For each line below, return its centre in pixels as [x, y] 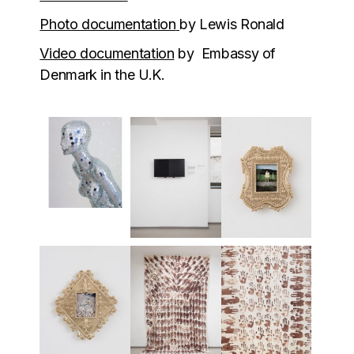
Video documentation [107, 53]
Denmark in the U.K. [102, 75]
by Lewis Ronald [232, 24]
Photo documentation [108, 24]
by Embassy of [225, 53]
